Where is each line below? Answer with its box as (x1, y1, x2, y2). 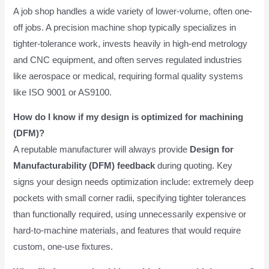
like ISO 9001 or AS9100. (13, 87, 112, 97)
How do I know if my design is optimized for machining (13, 112, 244, 122)
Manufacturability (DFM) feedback (13, 161, 156, 171)
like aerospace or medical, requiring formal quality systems (13, 71, 244, 81)
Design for (190, 145, 234, 155)
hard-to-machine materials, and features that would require (13, 226, 241, 236)
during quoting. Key (155, 161, 233, 171)
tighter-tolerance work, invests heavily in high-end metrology (13, 38, 248, 49)
